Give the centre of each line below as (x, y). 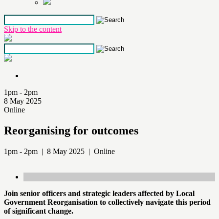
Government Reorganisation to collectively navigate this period (107, 202)
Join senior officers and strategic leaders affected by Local (99, 193)
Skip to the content (33, 29)
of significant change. (41, 211)
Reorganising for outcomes (71, 130)
